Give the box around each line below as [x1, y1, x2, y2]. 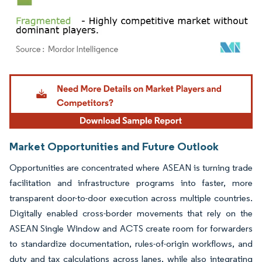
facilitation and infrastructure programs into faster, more [9, 177, 253, 189]
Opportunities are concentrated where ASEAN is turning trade [9, 162, 253, 174]
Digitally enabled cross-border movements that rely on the [9, 208, 253, 219]
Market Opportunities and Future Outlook [9, 139, 219, 154]
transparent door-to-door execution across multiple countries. [9, 192, 253, 204]
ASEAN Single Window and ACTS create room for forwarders [9, 223, 253, 235]
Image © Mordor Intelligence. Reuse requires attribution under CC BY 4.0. [15, 71, 233, 80]
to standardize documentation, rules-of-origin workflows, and [9, 238, 253, 250]
